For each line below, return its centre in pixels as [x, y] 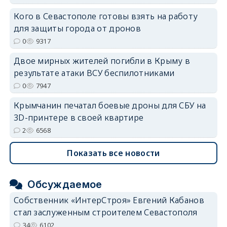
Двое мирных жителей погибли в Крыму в [102, 61]
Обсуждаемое [65, 184]
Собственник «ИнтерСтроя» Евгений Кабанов [109, 200]
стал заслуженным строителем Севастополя [105, 212]
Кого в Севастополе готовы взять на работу [106, 16]
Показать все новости [113, 153]
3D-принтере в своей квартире [79, 117]
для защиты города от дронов [77, 28]
